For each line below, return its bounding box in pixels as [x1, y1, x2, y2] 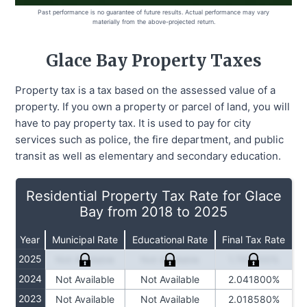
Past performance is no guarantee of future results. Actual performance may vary [38, 8, 269, 16]
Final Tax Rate [222, 233, 285, 245]
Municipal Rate [51, 233, 118, 245]
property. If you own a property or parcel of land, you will [15, 99, 291, 113]
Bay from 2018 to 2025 [79, 203, 228, 220]
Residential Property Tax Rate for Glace [25, 187, 282, 204]
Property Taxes [127, 49, 262, 71]
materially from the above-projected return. [92, 17, 215, 25]
